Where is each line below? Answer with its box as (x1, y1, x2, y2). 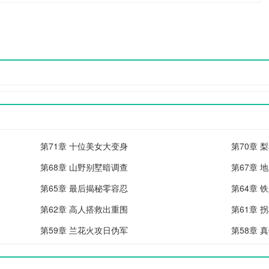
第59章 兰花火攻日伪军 (40, 224, 128, 236)
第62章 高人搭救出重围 (40, 203, 128, 215)
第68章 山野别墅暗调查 (40, 161, 128, 173)
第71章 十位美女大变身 (40, 140, 128, 152)
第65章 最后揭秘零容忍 (40, 182, 128, 194)
